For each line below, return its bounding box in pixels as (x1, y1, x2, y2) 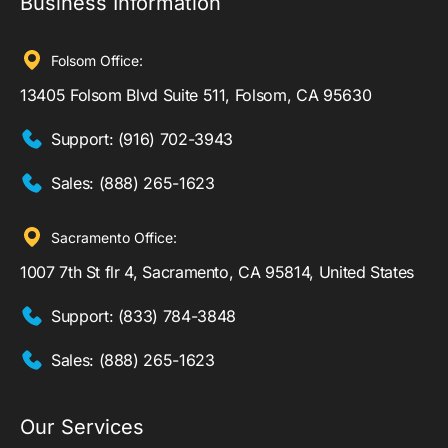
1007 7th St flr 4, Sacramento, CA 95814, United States (20, 262, 414, 283)
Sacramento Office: (51, 229, 177, 247)
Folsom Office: (51, 52, 143, 70)
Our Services (20, 415, 144, 440)
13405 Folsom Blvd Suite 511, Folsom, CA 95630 (20, 85, 372, 106)
